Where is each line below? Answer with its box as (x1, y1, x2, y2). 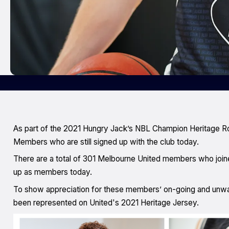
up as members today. (13, 167, 92, 177)
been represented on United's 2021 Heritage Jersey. (13, 198, 199, 208)
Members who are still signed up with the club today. (13, 136, 199, 147)
